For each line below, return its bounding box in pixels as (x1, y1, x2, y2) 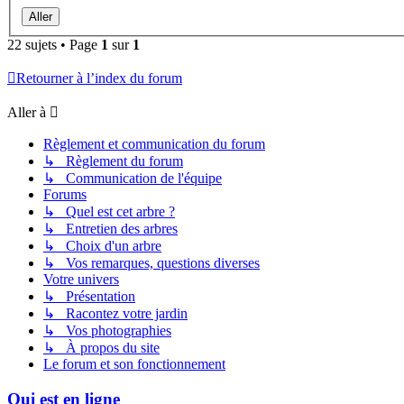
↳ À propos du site (43, 340, 160, 356)
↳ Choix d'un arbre (43, 238, 161, 254)
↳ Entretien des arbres (43, 221, 178, 237)
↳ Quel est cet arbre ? (43, 204, 175, 220)
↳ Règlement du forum (43, 153, 183, 170)
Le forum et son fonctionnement (43, 356, 225, 372)
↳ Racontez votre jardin (43, 306, 188, 322)
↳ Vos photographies (43, 323, 171, 339)
